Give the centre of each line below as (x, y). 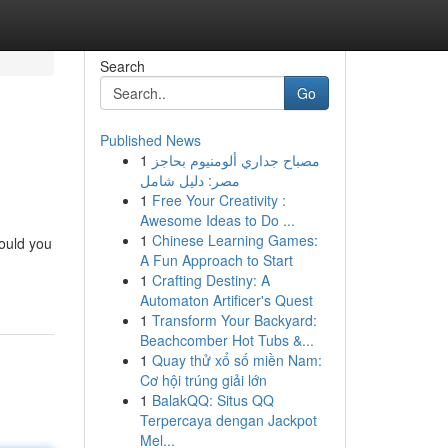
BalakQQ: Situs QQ (212, 400)
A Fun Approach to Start (216, 260)
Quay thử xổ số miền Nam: (236, 360)
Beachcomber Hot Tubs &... (226, 340)
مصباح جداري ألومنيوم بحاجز (235, 160)
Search (122, 66)
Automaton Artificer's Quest (226, 300)
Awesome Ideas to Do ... (217, 220)
